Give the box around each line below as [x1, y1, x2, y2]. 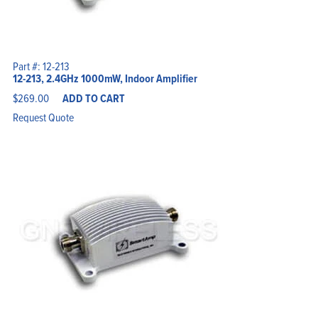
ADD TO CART [62, 89, 125, 106]
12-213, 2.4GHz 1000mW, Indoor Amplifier [12, 70, 197, 87]
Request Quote [12, 109, 74, 125]
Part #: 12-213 [12, 57, 70, 74]
